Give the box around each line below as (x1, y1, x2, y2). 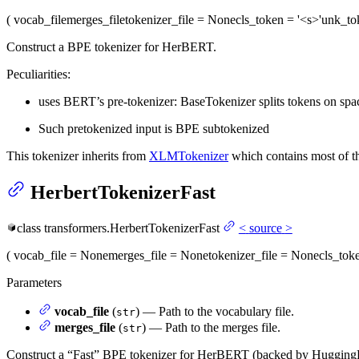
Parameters (6, 276, 62, 290)
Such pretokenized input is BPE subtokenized (38, 122, 269, 136)
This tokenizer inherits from (6, 149, 149, 163)
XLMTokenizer (149, 149, 228, 163)
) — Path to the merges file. (142, 321, 280, 335)
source (248, 221, 282, 236)
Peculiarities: (6, 67, 71, 82)
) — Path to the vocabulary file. (135, 305, 294, 319)
